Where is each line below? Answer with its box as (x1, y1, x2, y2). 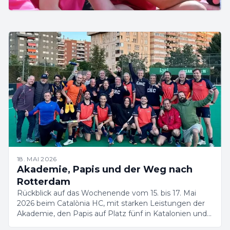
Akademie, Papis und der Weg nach (17, 164, 193, 175)
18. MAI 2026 (17, 155, 57, 163)
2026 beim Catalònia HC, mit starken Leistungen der (17, 199, 205, 208)
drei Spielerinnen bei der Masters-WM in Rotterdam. (17, 219, 204, 228)
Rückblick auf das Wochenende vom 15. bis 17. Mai (17, 188, 196, 198)
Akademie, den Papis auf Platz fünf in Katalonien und (17, 209, 207, 218)
